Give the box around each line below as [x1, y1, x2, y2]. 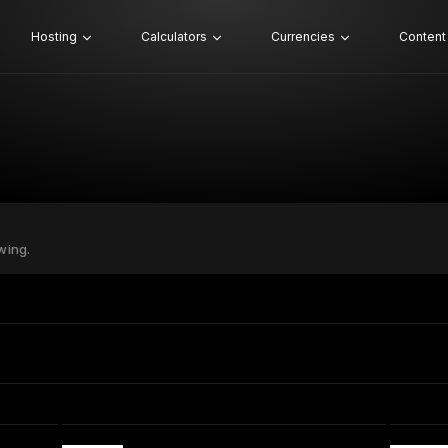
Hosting [30, 29, 77, 44]
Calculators [140, 29, 207, 44]
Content [398, 29, 446, 44]
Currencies [270, 29, 335, 44]
